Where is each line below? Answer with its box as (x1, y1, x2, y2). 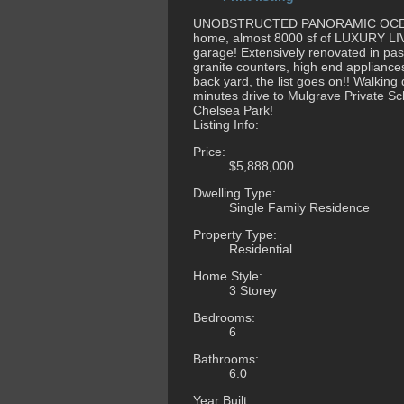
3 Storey (229, 283, 277, 298)
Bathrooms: (193, 352, 259, 367)
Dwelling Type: (193, 186, 276, 201)
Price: (193, 144, 225, 160)
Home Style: (193, 269, 262, 284)
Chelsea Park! (193, 103, 273, 118)
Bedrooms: (193, 310, 255, 326)
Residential (229, 242, 292, 257)
